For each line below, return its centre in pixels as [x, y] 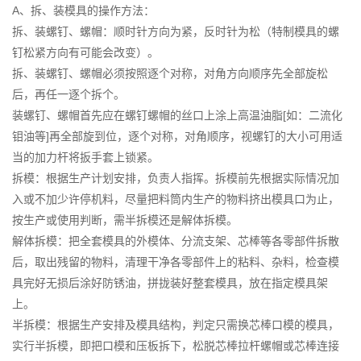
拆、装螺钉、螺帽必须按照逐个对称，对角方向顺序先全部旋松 [170, 73]
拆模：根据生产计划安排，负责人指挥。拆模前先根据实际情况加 [176, 178]
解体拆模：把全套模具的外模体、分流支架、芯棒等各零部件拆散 [176, 241]
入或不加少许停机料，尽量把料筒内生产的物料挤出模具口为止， [176, 199]
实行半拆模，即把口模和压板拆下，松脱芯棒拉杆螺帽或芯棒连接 [176, 345]
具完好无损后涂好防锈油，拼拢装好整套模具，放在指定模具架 [170, 282]
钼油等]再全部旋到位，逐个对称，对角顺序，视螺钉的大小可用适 [177, 136]
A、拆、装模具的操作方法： [83, 10]
